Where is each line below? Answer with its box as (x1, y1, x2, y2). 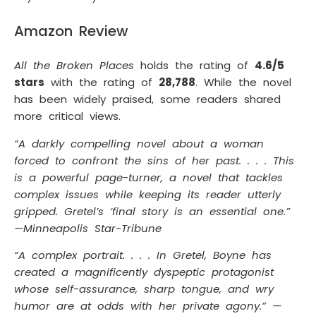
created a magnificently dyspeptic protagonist (14, 265, 274, 280)
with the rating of (44, 75, 159, 90)
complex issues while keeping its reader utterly (14, 186, 281, 202)
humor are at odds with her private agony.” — (14, 298, 281, 314)
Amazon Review (14, 21, 128, 42)
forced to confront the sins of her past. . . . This (14, 152, 294, 168)
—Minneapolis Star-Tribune (14, 220, 162, 236)
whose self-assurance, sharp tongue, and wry (14, 281, 274, 297)
